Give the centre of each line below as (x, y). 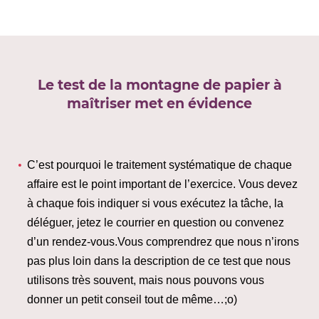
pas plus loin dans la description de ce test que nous (158, 261)
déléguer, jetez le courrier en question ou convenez (155, 222)
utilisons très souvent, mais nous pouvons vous (145, 280)
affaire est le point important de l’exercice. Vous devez (162, 184)
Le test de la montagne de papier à (159, 85)
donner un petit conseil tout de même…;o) (132, 299)
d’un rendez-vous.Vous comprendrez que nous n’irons (163, 241)
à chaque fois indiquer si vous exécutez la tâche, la (155, 203)
